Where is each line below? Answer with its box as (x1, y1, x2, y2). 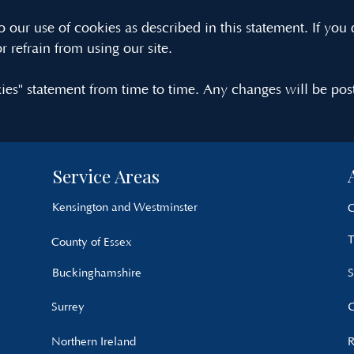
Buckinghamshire (52, 266, 141, 280)
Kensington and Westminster (52, 201, 198, 214)
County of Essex (51, 235, 132, 249)
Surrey (51, 300, 85, 314)
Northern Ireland (51, 335, 136, 348)
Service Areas (52, 164, 160, 188)
